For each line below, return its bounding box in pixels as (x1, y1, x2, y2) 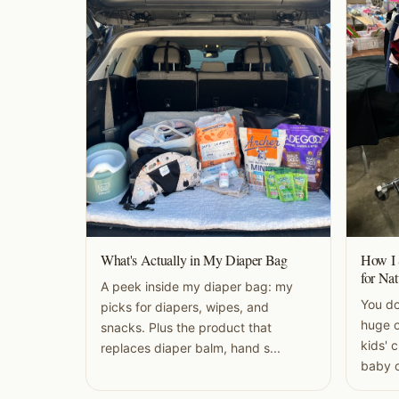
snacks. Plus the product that (101, 320, 272, 336)
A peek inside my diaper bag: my (101, 279, 293, 295)
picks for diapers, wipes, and (101, 299, 269, 315)
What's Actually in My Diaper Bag (101, 250, 288, 270)
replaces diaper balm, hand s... (101, 340, 281, 356)
